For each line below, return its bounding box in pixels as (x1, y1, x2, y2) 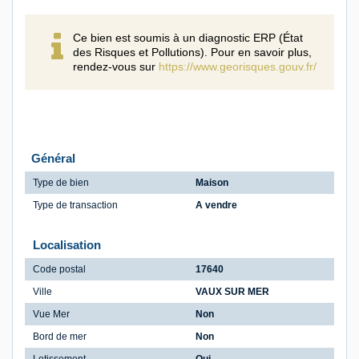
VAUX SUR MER (196, 286, 269, 298)
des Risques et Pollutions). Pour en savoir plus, (73, 46, 312, 59)
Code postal (33, 264, 86, 276)
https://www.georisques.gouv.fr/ (159, 60, 317, 74)
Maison (196, 177, 228, 189)
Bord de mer (33, 331, 87, 343)
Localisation (33, 238, 101, 252)
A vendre (196, 200, 237, 212)
